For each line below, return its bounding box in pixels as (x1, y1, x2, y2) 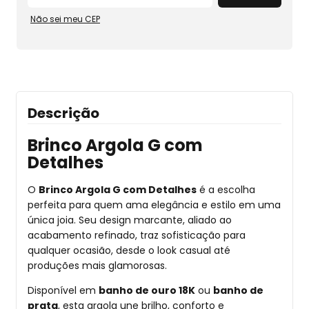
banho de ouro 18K (99, 283, 195, 297)
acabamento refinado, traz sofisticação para (28, 228, 246, 242)
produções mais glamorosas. (28, 258, 167, 272)
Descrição (28, 103, 99, 123)
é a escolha (197, 182, 255, 197)
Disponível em (28, 283, 99, 297)
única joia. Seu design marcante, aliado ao (28, 212, 232, 227)
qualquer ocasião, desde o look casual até (28, 243, 230, 257)
